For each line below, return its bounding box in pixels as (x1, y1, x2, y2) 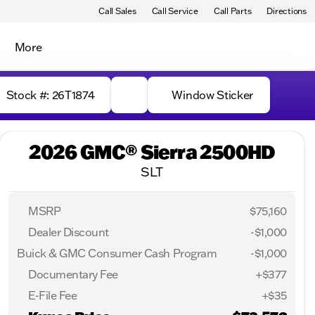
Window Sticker (172, 88, 253, 102)
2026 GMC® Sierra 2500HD (28, 139, 276, 164)
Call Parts (213, 6, 252, 16)
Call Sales (98, 6, 136, 16)
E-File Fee (28, 288, 77, 302)
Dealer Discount (28, 225, 109, 239)
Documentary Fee (28, 267, 118, 281)
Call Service (151, 6, 198, 16)
